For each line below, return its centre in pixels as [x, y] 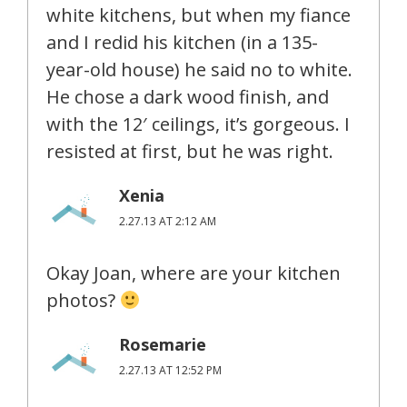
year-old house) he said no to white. [199, 69]
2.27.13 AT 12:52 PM [170, 370]
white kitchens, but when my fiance [199, 15]
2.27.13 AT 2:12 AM [168, 221]
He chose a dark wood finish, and [188, 96]
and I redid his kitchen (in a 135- [182, 42]
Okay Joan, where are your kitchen [194, 273]
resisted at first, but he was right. [190, 151]
